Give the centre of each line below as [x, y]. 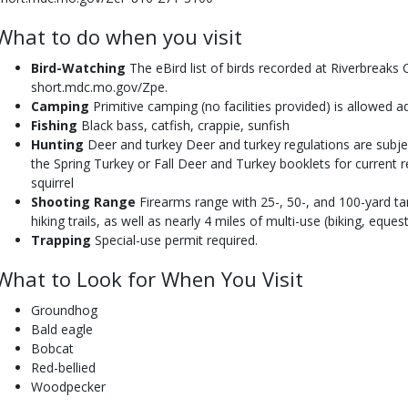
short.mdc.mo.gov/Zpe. [99, 87]
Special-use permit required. [174, 240]
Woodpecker [68, 387]
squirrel [52, 183]
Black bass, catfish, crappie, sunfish [185, 125]
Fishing [56, 125]
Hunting [59, 144]
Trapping [61, 240]
